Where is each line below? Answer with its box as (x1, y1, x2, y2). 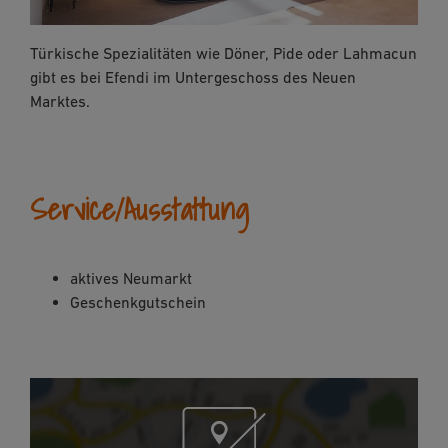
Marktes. (30, 92, 94, 111)
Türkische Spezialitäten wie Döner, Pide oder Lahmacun (30, 44, 417, 63)
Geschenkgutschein (70, 292, 206, 311)
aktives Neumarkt (70, 268, 192, 287)
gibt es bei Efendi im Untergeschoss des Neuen (30, 68, 356, 87)
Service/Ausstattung (30, 184, 249, 234)
